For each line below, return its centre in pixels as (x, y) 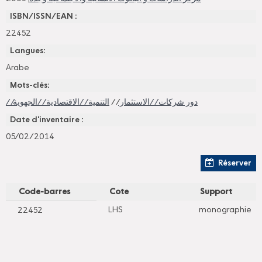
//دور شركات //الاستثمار (158, 102)
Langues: (27, 51)
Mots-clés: (30, 85)
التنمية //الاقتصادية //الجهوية (61, 102)
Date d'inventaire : (46, 120)
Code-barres (44, 192)
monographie (225, 210)
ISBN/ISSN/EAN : (43, 16)
